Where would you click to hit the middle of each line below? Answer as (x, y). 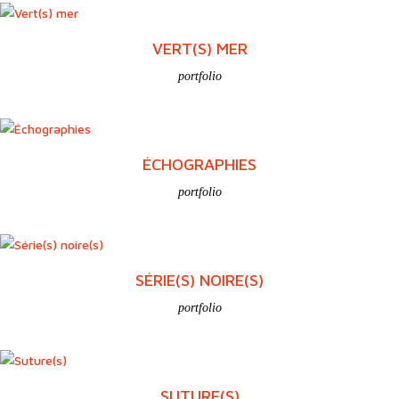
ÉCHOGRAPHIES (199, 164)
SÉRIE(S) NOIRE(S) (199, 280)
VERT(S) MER (199, 48)
